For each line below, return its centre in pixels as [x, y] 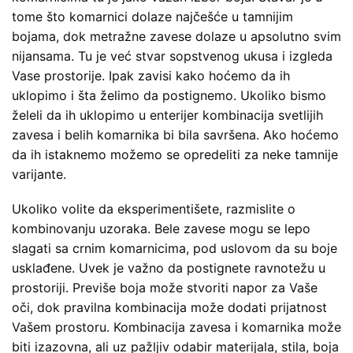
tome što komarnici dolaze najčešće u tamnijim [152, 16]
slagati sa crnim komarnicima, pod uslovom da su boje [175, 248]
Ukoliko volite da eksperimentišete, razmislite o [154, 208]
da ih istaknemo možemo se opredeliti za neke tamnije [175, 154]
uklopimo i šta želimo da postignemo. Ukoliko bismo [169, 95]
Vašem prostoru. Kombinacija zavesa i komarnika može [176, 327]
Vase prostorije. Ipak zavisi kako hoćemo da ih [151, 75]
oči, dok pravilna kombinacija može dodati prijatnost [169, 307]
